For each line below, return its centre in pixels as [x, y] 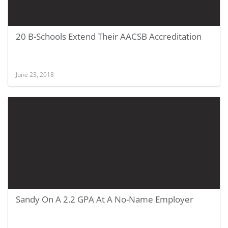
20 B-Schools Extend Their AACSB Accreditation [109, 36]
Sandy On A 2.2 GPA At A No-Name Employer [105, 199]
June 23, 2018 [35, 74]
